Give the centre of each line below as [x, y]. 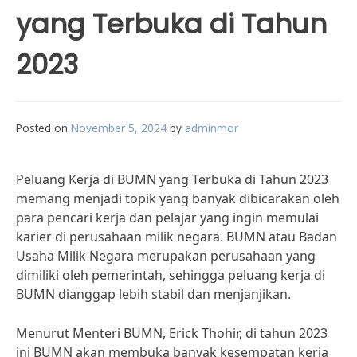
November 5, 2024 [119, 128]
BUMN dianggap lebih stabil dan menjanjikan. [153, 294]
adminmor [212, 128]
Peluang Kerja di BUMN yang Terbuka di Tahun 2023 [172, 179]
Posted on [43, 128]
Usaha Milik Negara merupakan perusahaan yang [166, 256]
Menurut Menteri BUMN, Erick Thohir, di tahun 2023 [172, 333]
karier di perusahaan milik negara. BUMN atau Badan [177, 237]
